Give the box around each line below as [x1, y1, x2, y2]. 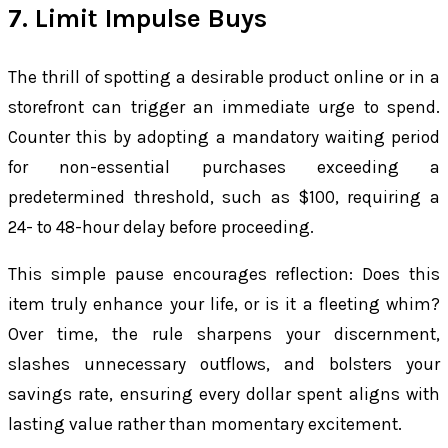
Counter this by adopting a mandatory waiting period [8, 127, 440, 148]
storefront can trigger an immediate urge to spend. [8, 97, 440, 118]
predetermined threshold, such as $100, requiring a [8, 187, 440, 208]
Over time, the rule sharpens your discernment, [8, 324, 440, 345]
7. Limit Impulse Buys [8, 2, 267, 34]
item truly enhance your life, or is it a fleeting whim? [8, 294, 440, 315]
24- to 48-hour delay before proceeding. [8, 217, 314, 238]
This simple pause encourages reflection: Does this [8, 264, 440, 285]
